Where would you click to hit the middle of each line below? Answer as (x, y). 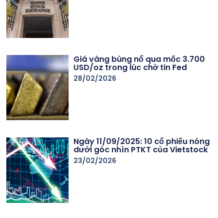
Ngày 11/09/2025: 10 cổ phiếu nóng (142, 142)
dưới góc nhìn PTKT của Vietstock (141, 150)
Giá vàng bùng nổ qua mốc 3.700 (139, 59)
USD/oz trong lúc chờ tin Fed (130, 67)
